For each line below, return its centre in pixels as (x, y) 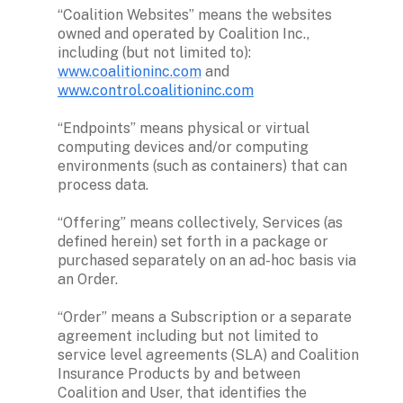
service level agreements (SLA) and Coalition (208, 354)
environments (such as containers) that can (202, 166)
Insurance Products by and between (179, 373)
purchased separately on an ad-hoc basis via (207, 260)
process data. (105, 184)
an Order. (90, 279)
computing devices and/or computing (183, 147)
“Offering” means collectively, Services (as (200, 222)
